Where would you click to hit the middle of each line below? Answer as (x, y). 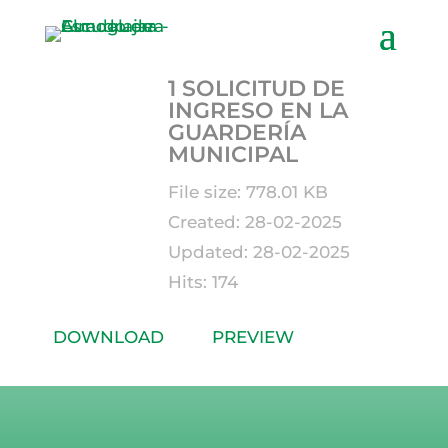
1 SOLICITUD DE (257, 88)
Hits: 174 (203, 282)
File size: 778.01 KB (248, 192)
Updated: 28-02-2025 (259, 252)
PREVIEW (252, 337)
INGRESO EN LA (258, 110)
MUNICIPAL (233, 154)
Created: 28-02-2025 (255, 222)
